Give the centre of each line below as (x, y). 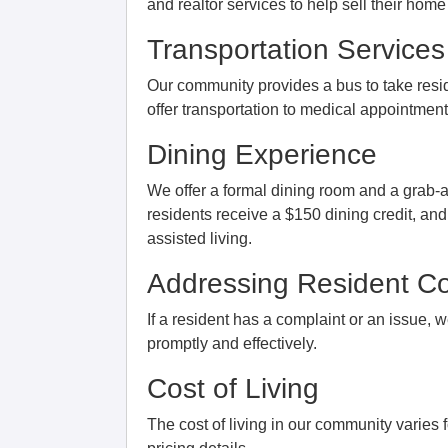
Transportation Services (296, 49)
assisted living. (199, 238)
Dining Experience (262, 154)
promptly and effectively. (232, 343)
